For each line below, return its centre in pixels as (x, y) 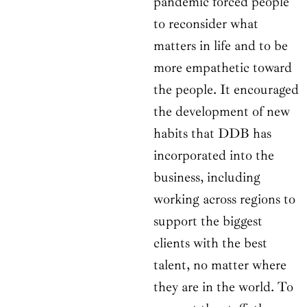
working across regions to (224, 199)
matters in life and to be (221, 46)
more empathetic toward (223, 68)
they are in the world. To (223, 287)
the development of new (222, 112)
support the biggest (208, 221)
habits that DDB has (212, 134)
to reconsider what (206, 24)
